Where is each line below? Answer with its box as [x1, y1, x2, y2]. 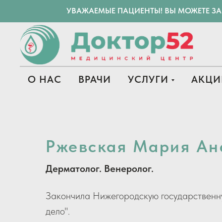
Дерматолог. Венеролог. [46, 163, 154, 174]
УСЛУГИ [127, 73, 168, 85]
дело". [46, 205, 70, 217]
